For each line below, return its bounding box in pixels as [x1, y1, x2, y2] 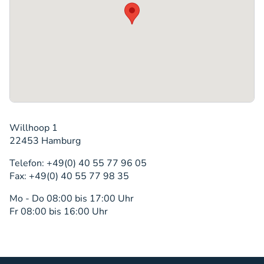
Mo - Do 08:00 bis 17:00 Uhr [9, 192, 134, 206]
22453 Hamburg [9, 134, 81, 148]
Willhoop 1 [9, 121, 58, 135]
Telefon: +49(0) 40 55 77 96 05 [9, 157, 147, 170]
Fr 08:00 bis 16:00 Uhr [9, 205, 108, 219]
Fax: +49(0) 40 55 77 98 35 [9, 170, 129, 183]
